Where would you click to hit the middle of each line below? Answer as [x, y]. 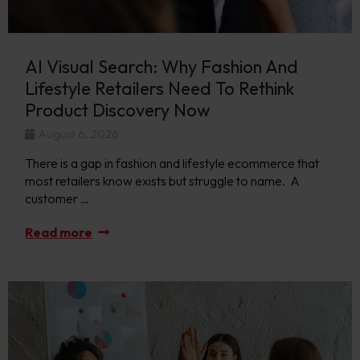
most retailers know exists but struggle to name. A [162, 181]
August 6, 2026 [78, 135]
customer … [57, 199]
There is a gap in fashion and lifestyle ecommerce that [172, 164]
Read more [59, 233]
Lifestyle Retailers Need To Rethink [160, 89]
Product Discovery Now [120, 110]
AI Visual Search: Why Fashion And [162, 67]
